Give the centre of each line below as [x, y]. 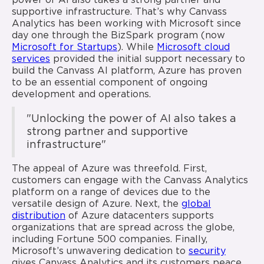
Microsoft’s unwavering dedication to [100, 252]
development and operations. [81, 95]
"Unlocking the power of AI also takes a [131, 119]
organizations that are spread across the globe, [123, 228]
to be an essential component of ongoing [110, 83]
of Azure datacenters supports [140, 216]
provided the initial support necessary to [148, 60]
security [207, 252]
